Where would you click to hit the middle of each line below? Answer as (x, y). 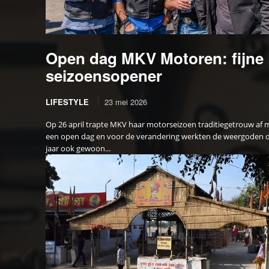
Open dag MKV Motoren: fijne (155, 58)
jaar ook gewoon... (78, 148)
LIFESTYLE (67, 101)
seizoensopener (104, 75)
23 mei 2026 (126, 101)
